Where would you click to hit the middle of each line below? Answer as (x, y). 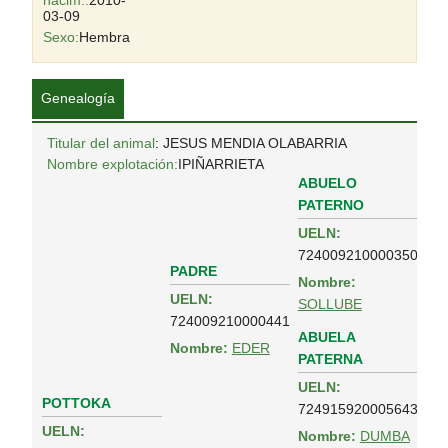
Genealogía (77, 98)
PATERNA (330, 359)
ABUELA (326, 337)
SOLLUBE (329, 304)
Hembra (104, 37)
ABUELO (327, 183)
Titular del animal (100, 143)
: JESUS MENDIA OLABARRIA (250, 143)
